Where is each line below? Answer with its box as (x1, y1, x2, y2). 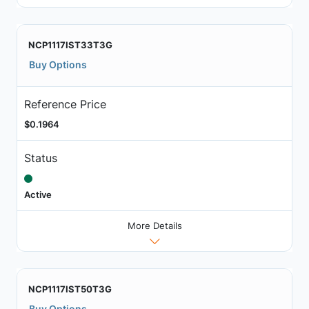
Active (23, 189, 52, 201)
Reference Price (23, 97, 106, 112)
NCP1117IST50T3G (28, 283, 112, 295)
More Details (127, 219, 182, 231)
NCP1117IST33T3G (28, 39, 112, 50)
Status (23, 151, 57, 166)
